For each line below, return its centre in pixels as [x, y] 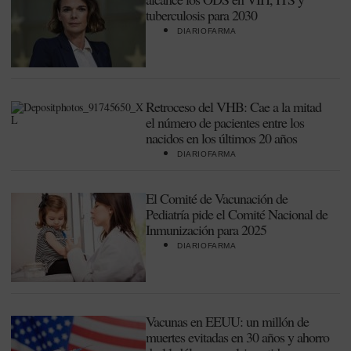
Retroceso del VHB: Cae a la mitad [233, 107]
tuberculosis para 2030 [201, 15]
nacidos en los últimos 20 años [221, 138]
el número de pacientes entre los [225, 122]
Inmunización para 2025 [206, 230]
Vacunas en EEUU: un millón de [227, 321]
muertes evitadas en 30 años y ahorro [237, 337]
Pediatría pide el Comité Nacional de [237, 214]
